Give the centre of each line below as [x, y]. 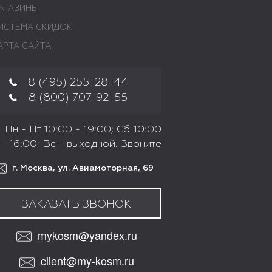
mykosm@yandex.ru [87, 235]
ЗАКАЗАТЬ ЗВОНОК [76, 204]
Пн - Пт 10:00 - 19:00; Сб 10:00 [83, 129]
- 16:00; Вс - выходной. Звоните [81, 144]
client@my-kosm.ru [87, 261]
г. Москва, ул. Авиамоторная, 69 [82, 168]
